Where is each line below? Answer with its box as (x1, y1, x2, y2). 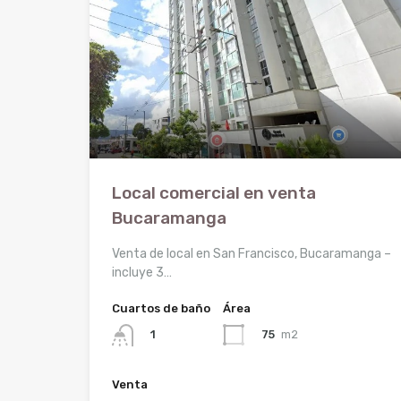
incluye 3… (112, 265, 172, 281)
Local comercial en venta (112, 183, 316, 204)
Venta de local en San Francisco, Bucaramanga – (112, 246, 391, 262)
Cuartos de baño (112, 302, 210, 316)
